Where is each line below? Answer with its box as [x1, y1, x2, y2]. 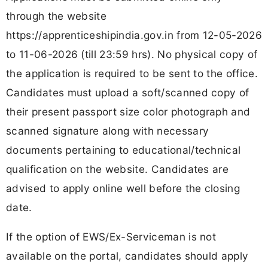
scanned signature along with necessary [6, 124, 209, 137]
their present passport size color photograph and [6, 105, 251, 118]
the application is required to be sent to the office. [6, 66, 258, 80]
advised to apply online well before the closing [6, 181, 240, 194]
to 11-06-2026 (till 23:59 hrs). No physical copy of [6, 47, 258, 60]
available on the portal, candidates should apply [6, 249, 249, 262]
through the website [6, 9, 107, 22]
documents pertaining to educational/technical [6, 143, 241, 156]
